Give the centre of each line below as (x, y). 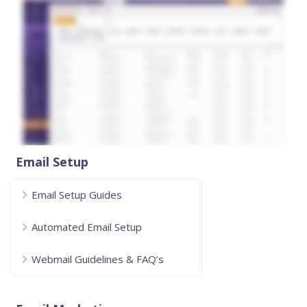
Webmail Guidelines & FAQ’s (98, 259)
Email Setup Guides (77, 194)
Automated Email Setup (87, 226)
